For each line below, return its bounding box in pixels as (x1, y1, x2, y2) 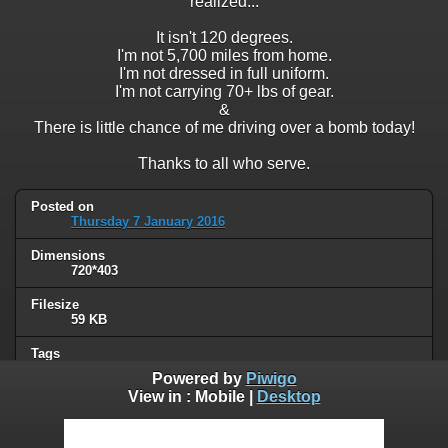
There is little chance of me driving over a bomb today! (33, 119, 415, 137)
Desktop (256, 388, 321, 406)
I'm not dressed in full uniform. (119, 65, 329, 83)
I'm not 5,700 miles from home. (116, 47, 332, 65)
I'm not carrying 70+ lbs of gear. (114, 83, 334, 101)
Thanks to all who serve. (138, 155, 310, 173)
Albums (31, 394, 79, 410)
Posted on (31, 199, 94, 215)
